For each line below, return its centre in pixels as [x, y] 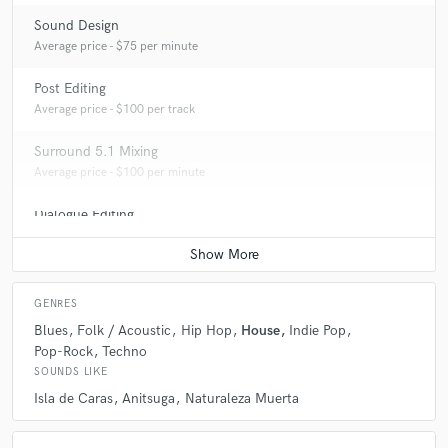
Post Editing [70, 89]
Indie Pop [317, 330]
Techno [125, 351]
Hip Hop [206, 330]
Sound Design [76, 26]
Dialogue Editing [84, 215]
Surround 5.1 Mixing [96, 152]
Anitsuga [149, 399]
